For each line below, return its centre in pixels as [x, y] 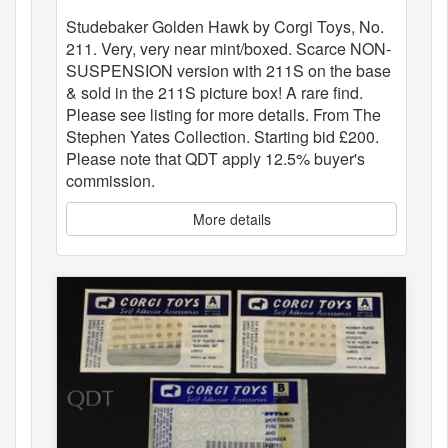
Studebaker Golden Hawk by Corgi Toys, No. [225, 27]
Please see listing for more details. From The [223, 115]
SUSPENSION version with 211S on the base [228, 71]
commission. [110, 181]
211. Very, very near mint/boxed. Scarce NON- [228, 49]
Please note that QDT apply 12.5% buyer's [215, 159]
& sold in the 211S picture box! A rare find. [214, 93]
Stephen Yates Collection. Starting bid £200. [222, 137]
